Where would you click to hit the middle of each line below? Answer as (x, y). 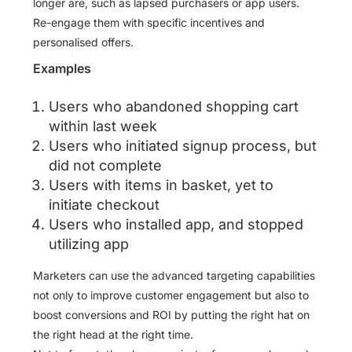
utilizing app (89, 244)
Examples (62, 69)
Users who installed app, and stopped (176, 225)
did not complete (105, 166)
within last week (103, 126)
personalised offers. (83, 42)
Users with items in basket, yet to (161, 185)
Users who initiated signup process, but (183, 146)
